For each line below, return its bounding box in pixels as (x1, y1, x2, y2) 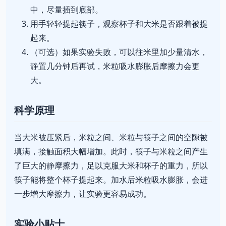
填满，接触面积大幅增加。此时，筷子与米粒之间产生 (14, 146, 208, 157)
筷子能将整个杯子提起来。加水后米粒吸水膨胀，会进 (14, 174, 208, 186)
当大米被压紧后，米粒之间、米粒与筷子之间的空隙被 (14, 132, 208, 143)
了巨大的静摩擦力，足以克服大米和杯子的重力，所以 (14, 160, 208, 172)
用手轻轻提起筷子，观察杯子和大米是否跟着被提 (30, 18, 208, 30)
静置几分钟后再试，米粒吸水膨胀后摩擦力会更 (30, 61, 200, 72)
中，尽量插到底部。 (30, 4, 103, 16)
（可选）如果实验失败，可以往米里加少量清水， (30, 46, 208, 58)
